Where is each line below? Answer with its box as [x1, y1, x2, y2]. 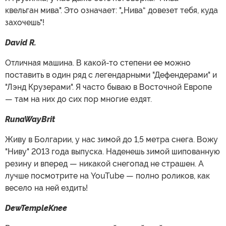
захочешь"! [5, 17, 44, 27]
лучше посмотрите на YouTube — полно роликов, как [5, 171, 210, 181]
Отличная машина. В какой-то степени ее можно [5, 58, 191, 68]
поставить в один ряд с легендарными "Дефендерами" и [5, 70, 217, 80]
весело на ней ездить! [5, 183, 88, 193]
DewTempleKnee [5, 203, 67, 213]
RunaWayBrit [5, 114, 55, 124]
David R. [5, 37, 36, 47]
